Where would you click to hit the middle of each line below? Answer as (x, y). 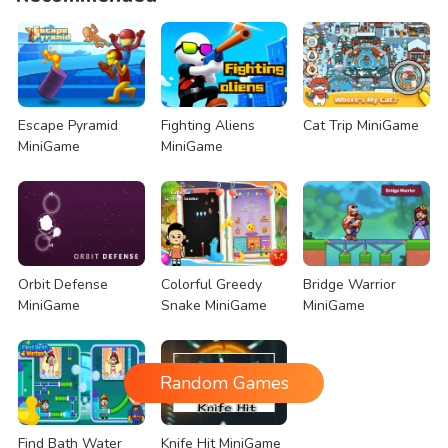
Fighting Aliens (207, 125)
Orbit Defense (63, 284)
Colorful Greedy (211, 284)
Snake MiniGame (213, 305)
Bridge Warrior (350, 284)
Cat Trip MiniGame (361, 125)
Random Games (224, 382)
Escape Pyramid (68, 125)
